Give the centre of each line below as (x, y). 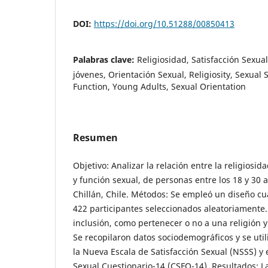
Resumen (95, 138)
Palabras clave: (105, 60)
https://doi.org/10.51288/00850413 (164, 24)
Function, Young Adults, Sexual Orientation (159, 87)
